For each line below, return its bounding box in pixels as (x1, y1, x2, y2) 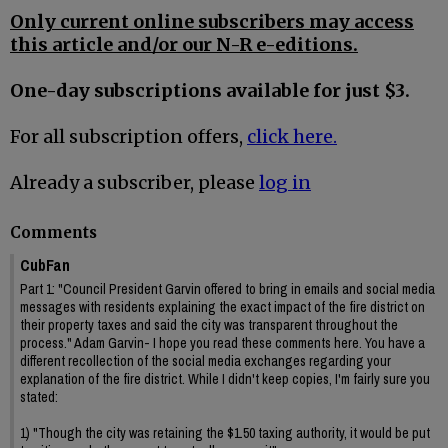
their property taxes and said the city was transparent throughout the (20, 315, 398, 334)
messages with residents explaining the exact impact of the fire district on (20, 297, 425, 316)
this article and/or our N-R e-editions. (10, 33, 358, 57)
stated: (20, 387, 58, 406)
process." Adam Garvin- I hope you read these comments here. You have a (20, 333, 425, 352)
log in (259, 171, 311, 195)
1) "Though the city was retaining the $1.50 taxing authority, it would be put (20, 423, 430, 442)
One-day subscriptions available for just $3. (10, 79, 410, 103)
